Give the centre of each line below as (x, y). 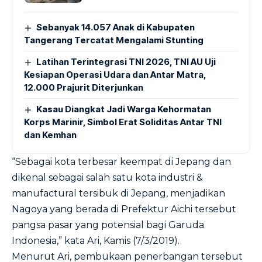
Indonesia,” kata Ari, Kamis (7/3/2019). (96, 241)
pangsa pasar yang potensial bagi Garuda (108, 225)
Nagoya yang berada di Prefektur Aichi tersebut (124, 209)
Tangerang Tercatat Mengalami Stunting (114, 40)
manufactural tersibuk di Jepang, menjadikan (118, 193)
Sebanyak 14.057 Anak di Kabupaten (116, 27)
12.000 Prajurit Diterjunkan (84, 87)
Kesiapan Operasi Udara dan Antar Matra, (115, 75)
